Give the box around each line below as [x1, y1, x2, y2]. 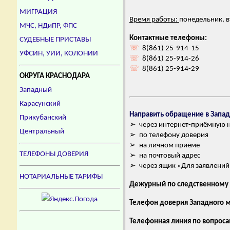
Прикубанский [20, 114, 66, 122]
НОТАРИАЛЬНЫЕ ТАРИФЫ [20, 173, 103, 181]
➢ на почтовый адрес [129, 152, 200, 160]
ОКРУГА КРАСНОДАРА [20, 72, 90, 80]
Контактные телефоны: [129, 34, 207, 43]
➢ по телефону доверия [129, 131, 208, 140]
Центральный [20, 128, 64, 136]
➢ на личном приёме [129, 142, 200, 150]
